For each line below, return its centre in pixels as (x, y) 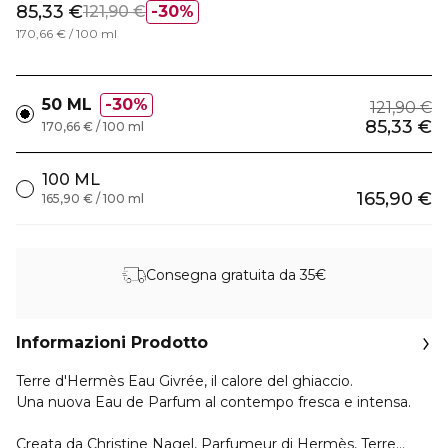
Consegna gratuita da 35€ (236, 274)
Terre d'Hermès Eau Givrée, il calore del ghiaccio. (184, 381)
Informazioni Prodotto (112, 342)
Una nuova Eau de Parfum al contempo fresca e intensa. (213, 402)
